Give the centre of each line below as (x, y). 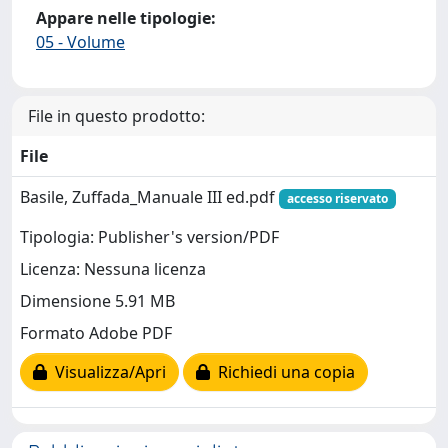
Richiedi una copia (282, 372)
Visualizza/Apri (106, 372)
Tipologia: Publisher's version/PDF (149, 237)
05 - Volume (80, 42)
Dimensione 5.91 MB (97, 301)
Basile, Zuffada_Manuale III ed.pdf (149, 197)
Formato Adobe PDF (96, 333)
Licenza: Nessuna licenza (113, 269)
